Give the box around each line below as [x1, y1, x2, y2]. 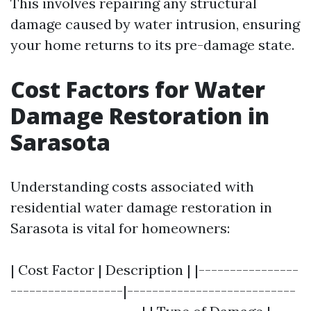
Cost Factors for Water [10, 74, 265, 104]
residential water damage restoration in [10, 199, 272, 216]
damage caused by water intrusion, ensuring [10, 15, 300, 33]
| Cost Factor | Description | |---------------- [10, 261, 299, 278]
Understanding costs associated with [10, 178, 254, 195]
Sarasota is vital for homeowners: [10, 219, 230, 237]
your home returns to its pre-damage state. [10, 36, 294, 53]
